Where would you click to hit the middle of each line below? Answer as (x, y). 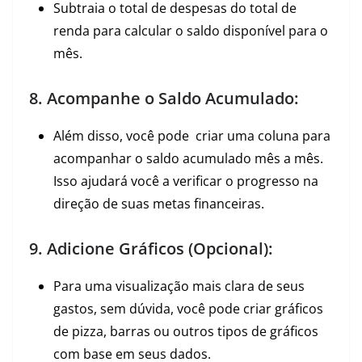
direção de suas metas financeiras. (159, 204)
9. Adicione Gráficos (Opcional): (151, 248)
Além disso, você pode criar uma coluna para (192, 136)
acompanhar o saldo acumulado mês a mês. (188, 158)
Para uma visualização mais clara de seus (179, 286)
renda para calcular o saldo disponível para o (191, 31)
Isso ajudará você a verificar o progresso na (186, 181)
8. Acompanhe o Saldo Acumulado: (164, 98)
